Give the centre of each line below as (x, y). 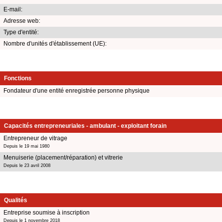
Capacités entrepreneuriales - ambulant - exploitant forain (85, 126)
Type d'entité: (21, 32)
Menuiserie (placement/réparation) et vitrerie (63, 157)
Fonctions (18, 78)
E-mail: (13, 9)
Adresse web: (22, 21)
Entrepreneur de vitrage (35, 138)
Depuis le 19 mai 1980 (27, 146)
